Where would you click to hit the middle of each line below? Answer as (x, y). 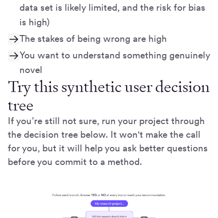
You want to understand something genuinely (115, 55)
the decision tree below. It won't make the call (104, 135)
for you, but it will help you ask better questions (108, 148)
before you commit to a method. (75, 162)
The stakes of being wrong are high (93, 39)
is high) (35, 22)
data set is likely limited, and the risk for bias (112, 8)
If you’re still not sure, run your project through (106, 121)
